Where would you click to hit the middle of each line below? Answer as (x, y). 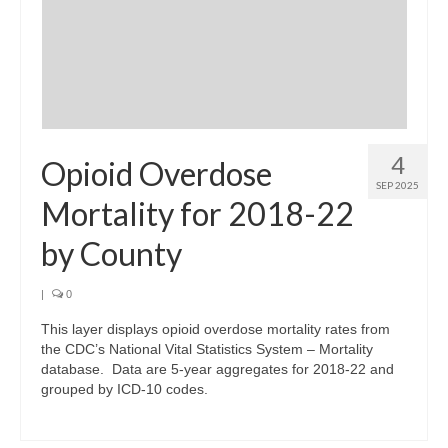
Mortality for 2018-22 (197, 213)
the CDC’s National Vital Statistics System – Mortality (207, 348)
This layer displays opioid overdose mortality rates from (215, 328)
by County (111, 253)
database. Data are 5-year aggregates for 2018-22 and (217, 368)
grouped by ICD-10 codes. (124, 388)
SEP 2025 (397, 184)
